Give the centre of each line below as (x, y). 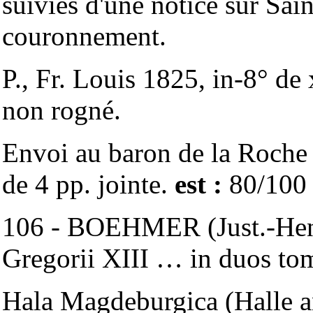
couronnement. (84, 36)
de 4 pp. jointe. (88, 184)
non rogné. (61, 110)
